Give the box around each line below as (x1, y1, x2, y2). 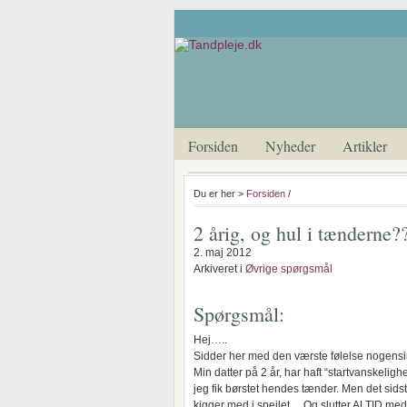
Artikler (342, 136, 387, 155)
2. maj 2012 (194, 246, 252, 259)
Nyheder (265, 136, 315, 155)
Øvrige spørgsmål (245, 263, 333, 275)
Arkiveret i (194, 263, 245, 275)
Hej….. (194, 333, 227, 346)
